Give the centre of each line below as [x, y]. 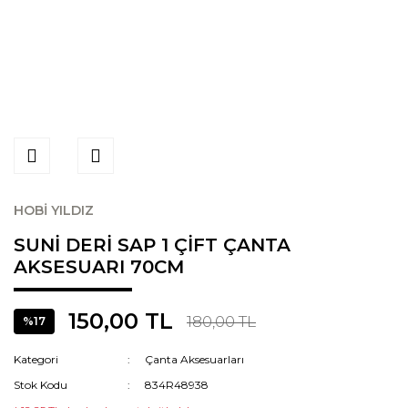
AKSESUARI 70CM [99, 267]
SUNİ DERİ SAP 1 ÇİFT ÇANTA [152, 245]
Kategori [36, 359]
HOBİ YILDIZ [54, 210]
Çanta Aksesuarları [195, 359]
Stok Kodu [41, 385]
